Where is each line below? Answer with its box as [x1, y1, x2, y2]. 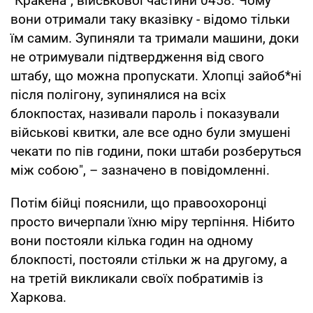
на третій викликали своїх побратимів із [10, 270, 263, 286]
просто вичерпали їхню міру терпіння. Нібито [10, 213, 295, 230]
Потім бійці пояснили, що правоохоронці [10, 194, 267, 211]
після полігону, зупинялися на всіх [10, 86, 226, 103]
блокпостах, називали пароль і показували [10, 105, 279, 122]
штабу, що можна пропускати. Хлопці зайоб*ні [10, 67, 302, 84]
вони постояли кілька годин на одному [10, 232, 253, 249]
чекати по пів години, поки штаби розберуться [10, 143, 301, 159]
